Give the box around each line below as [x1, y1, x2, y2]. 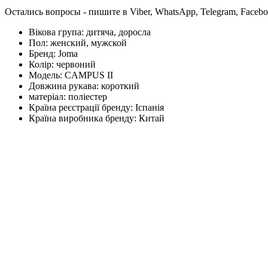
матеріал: [29, 91, 68, 102]
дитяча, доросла [86, 26, 151, 37]
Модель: [29, 69, 65, 80]
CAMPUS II [65, 69, 113, 80]
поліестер [68, 91, 107, 102]
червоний [56, 59, 96, 69]
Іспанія [135, 102, 164, 112]
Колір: [29, 59, 56, 69]
